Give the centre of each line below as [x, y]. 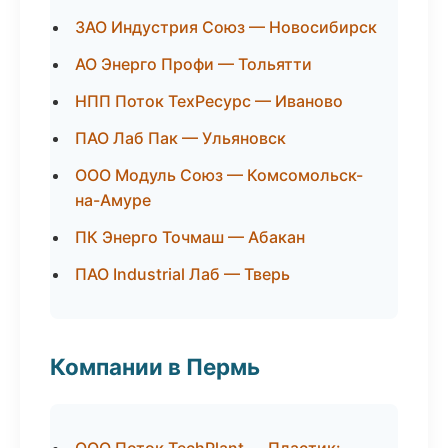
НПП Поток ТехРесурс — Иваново [209, 101]
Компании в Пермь [155, 366]
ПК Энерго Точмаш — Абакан [190, 237]
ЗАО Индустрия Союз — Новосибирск [226, 27]
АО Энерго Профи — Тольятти [193, 64]
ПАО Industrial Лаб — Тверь [182, 274]
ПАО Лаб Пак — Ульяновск [180, 138]
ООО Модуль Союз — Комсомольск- [219, 175]
